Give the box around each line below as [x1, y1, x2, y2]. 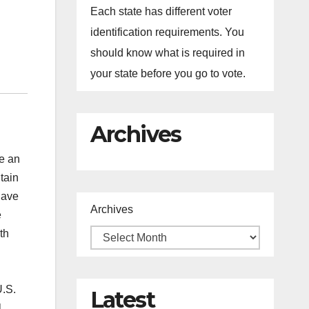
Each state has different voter [90, 6, 232, 17]
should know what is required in [90, 47, 245, 59]
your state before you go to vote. [90, 68, 246, 79]
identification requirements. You [90, 26, 244, 38]
